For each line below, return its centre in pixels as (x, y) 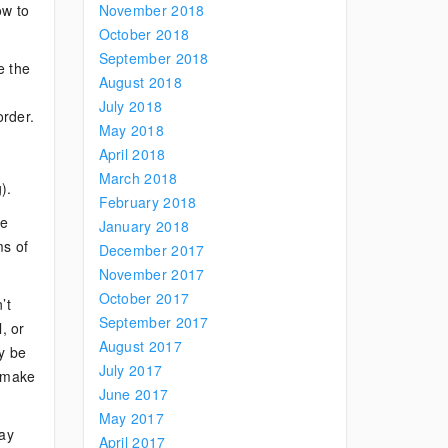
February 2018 (147, 202)
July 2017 (130, 370)
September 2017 (153, 322)
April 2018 (132, 154)
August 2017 (140, 346)
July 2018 (130, 106)
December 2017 (151, 250)
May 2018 (131, 130)
